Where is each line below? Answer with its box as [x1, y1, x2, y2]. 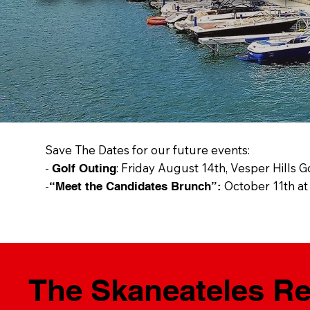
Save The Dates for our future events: [44, 142, 250, 157]
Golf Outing [51, 161, 116, 175]
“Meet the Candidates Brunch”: [48, 179, 221, 193]
